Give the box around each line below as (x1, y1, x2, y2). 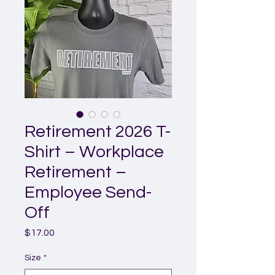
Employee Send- (25, 184, 152, 201)
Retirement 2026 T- (25, 123, 171, 141)
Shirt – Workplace (25, 143, 164, 161)
